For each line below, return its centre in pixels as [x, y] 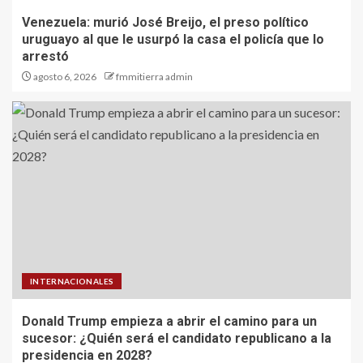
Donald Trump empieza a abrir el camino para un [169, 322]
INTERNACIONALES [72, 282]
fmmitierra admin [154, 77]
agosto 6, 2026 [64, 77]
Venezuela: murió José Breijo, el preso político [165, 23]
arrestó [45, 57]
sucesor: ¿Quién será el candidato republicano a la [177, 339]
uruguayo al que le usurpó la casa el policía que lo [173, 40]
